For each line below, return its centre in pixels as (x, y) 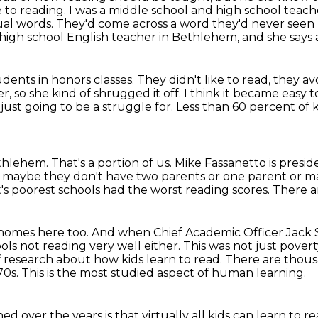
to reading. (37, 10)
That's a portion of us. (113, 163)
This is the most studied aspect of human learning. (164, 273)
